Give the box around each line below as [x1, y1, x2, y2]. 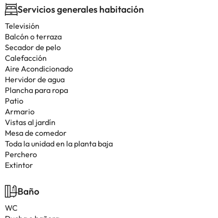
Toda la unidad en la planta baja [5, 139, 113, 148]
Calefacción [5, 53, 47, 63]
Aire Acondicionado [5, 64, 73, 73]
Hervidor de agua [5, 74, 65, 84]
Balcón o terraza [5, 32, 62, 41]
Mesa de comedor [5, 128, 67, 138]
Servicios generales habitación [18, 3, 144, 15]
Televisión [5, 21, 39, 31]
